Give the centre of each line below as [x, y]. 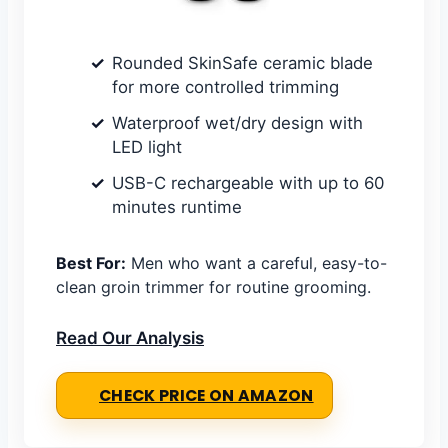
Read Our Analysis [130, 338]
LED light [147, 147]
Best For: [91, 263]
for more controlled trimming [225, 87]
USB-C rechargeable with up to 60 [248, 183]
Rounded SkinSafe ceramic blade [242, 63]
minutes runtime [177, 207]
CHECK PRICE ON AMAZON [206, 396]
